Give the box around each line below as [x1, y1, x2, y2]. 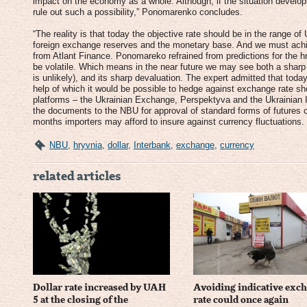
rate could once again [193, 295, 288, 305]
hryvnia [73, 140, 102, 150]
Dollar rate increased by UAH [33, 282, 166, 293]
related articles [33, 171, 121, 183]
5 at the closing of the [33, 295, 128, 305]
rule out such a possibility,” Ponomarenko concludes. [33, 7, 243, 17]
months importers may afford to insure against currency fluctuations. [33, 116, 304, 127]
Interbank [134, 140, 171, 150]
